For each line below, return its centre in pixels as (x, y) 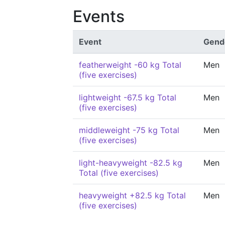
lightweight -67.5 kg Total (128, 97)
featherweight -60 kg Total (130, 65)
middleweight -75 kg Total (129, 130)
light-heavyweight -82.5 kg (131, 163)
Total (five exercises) (119, 173)
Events (99, 16)
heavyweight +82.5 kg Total (132, 195)
